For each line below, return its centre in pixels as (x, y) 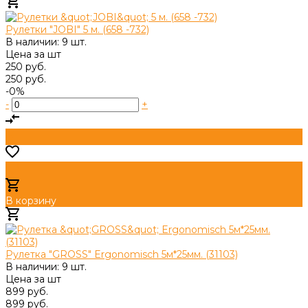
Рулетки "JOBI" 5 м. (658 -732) (77, 29)
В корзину (31, 200)
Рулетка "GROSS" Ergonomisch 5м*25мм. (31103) (122, 254)
